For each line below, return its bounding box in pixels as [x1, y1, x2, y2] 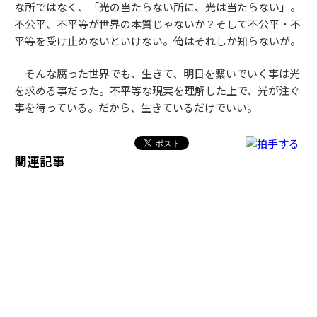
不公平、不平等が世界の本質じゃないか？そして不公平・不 [14, 17, 301, 30]
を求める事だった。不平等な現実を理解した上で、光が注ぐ [14, 84, 300, 97]
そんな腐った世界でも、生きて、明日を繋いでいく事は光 [14, 67, 300, 80]
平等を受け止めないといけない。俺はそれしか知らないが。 [14, 34, 301, 47]
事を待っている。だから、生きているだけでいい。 [14, 101, 258, 114]
